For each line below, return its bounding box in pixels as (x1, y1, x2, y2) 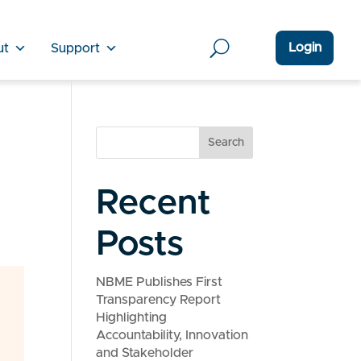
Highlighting (96, 311, 168, 324)
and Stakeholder (96, 346, 194, 359)
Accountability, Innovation (96, 329, 249, 342)
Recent (96, 186, 212, 221)
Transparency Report (96, 293, 222, 306)
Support (50, 41, 100, 55)
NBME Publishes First (96, 276, 223, 288)
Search (207, 137, 244, 148)
